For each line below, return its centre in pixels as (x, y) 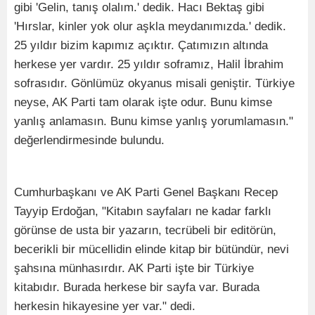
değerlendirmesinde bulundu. (89, 141)
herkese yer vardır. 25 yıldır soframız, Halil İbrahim (149, 65)
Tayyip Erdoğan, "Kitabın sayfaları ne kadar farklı (143, 212)
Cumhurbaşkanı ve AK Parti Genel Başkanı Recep (146, 193)
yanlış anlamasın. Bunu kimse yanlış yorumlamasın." (154, 122)
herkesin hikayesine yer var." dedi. (105, 307)
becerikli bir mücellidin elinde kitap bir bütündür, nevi (152, 250)
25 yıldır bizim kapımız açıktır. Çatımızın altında (141, 46)
